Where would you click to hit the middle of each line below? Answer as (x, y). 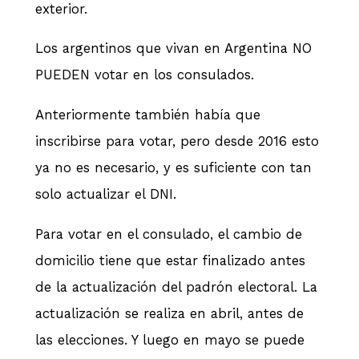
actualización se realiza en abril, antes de (169, 313)
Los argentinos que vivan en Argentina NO (173, 48)
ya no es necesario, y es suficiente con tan (173, 168)
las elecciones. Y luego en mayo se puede (170, 339)
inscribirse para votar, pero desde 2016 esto (177, 141)
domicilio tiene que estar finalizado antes (170, 260)
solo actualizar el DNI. (108, 194)
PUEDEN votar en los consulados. (147, 75)
